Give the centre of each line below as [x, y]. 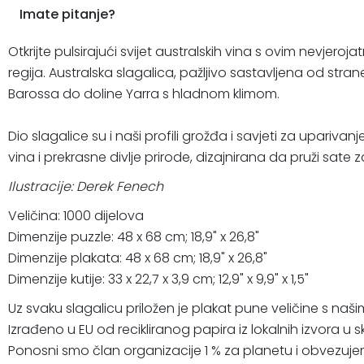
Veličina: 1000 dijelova [76, 215]
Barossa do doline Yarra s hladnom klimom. [144, 93]
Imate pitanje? [67, 14]
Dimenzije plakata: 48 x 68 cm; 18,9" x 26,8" [138, 258]
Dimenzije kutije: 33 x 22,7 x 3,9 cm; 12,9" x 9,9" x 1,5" [158, 279]
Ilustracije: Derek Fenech [86, 186]
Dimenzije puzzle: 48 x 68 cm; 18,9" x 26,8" [134, 236]
